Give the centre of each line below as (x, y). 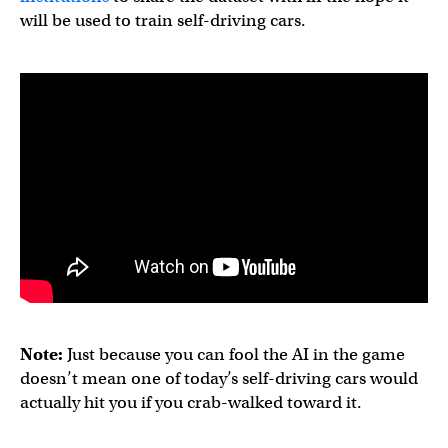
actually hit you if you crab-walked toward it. (191, 402)
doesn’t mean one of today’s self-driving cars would (219, 378)
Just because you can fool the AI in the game (234, 354)
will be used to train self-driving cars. (163, 20)
